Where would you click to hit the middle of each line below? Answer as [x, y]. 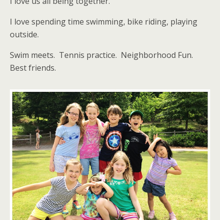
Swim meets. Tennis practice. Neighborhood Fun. [101, 55]
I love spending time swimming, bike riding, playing [104, 22]
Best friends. [33, 68]
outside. [24, 35]
